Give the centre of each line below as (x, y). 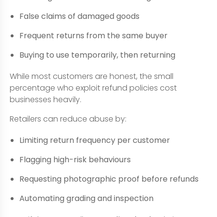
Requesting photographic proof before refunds (109, 179)
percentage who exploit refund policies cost (93, 88)
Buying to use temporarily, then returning (97, 55)
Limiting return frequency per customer (95, 140)
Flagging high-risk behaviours (75, 160)
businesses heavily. (46, 100)
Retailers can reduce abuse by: (68, 119)
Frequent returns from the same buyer (93, 36)
